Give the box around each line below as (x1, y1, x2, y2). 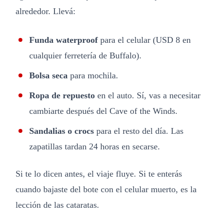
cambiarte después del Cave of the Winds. (29, 106, 178, 116)
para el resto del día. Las (94, 126, 183, 136)
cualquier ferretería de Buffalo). (29, 50, 142, 60)
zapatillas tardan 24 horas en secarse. (29, 141, 160, 151)
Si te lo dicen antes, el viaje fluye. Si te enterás (16, 168, 182, 179)
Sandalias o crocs (29, 126, 94, 136)
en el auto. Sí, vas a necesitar (95, 90, 200, 100)
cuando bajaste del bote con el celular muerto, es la (16, 184, 197, 194)
